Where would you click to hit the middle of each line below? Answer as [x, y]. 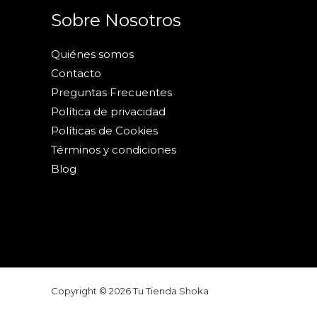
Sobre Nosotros [116, 20]
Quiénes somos [92, 54]
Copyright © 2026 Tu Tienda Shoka [130, 291]
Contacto [76, 74]
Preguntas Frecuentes [111, 93]
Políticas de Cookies [104, 131]
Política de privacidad [108, 112]
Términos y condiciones [114, 150]
